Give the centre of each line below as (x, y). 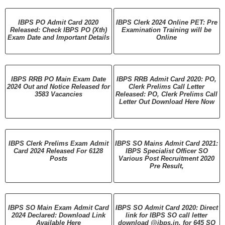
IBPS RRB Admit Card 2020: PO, (167, 79)
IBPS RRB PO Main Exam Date (58, 79)
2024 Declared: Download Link (58, 215)
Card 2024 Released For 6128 (59, 151)
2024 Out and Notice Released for (58, 86)
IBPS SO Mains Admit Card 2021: (167, 143)
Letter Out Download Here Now (166, 101)
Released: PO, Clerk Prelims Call (167, 94)
